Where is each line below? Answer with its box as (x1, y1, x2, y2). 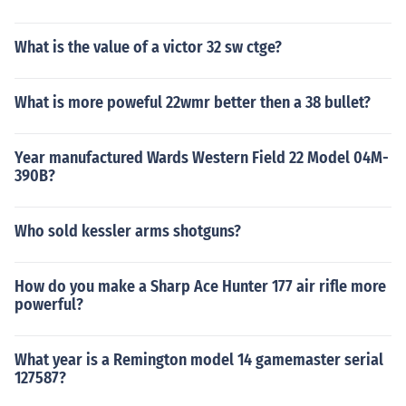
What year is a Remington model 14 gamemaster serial (14, 350, 383, 370)
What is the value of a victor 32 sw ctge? (14, 37, 282, 57)
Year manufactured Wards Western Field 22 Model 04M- (14, 148, 389, 168)
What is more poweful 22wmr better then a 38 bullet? (14, 92, 371, 112)
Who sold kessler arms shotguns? (14, 221, 241, 241)
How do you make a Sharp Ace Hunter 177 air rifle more (14, 276, 386, 296)
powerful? (14, 295, 83, 314)
